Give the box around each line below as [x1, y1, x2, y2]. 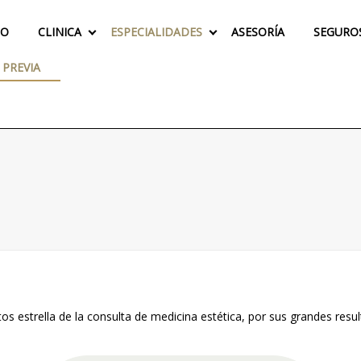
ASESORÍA [231, 24, 285, 40]
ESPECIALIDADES [110, 24, 203, 40]
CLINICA [37, 24, 81, 40]
